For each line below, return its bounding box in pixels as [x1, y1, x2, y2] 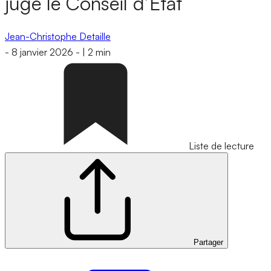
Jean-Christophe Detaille [5, 30, 111, 42]
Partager [194, 238, 223, 247]
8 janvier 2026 [11, 46, 73, 59]
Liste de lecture [189, 140, 254, 152]
